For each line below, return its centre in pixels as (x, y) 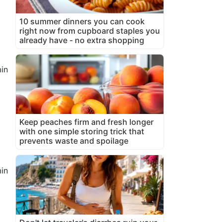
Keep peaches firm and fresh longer (86, 122)
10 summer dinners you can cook (82, 21)
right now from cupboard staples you (90, 30)
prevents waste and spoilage (74, 140)
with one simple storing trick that (82, 131)
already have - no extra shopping (82, 40)
